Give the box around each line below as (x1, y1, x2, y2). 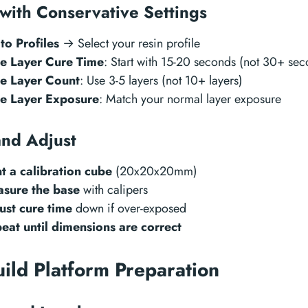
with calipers (80, 181, 148, 199)
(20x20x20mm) (112, 162, 197, 180)
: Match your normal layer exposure (99, 90, 281, 108)
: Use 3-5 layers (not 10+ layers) (80, 71, 243, 89)
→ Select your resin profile (59, 34, 200, 52)
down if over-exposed (72, 199, 186, 217)
